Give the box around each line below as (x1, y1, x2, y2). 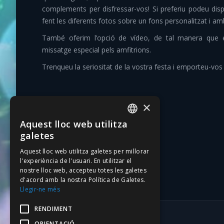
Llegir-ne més (20, 185, 60, 193)
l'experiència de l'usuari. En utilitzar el (20, 156, 132, 165)
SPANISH (128, 143, 150, 150)
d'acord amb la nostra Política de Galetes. (20, 175, 145, 184)
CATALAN (128, 124, 152, 131)
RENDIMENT (34, 204, 72, 213)
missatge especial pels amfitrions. (42, 45, 151, 54)
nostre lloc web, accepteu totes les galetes (20, 166, 146, 174)
